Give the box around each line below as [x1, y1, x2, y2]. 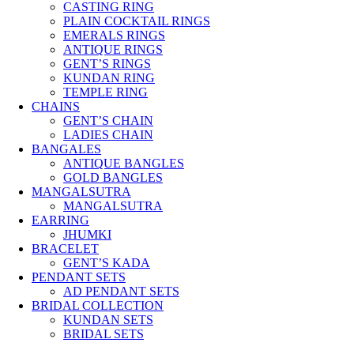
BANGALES [32, 141, 101, 156]
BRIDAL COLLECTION [32, 298, 164, 312]
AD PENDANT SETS [63, 284, 179, 298]
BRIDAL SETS [63, 326, 144, 341]
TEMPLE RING [63, 85, 148, 99]
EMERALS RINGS [63, 28, 165, 42]
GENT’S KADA [63, 255, 150, 269]
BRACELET [32, 241, 99, 255]
